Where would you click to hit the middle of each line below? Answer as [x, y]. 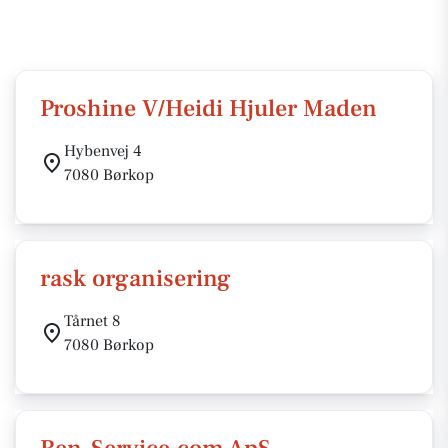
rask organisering [135, 278]
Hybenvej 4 [103, 151]
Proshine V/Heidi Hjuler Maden [208, 108]
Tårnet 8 [92, 321]
